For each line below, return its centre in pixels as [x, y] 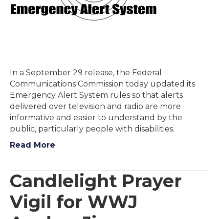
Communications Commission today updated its [102, 84]
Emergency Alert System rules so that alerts [96, 95]
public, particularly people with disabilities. [92, 129]
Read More [33, 145]
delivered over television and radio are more [95, 106]
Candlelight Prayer [96, 181]
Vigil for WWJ [74, 202]
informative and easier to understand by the [96, 118]
